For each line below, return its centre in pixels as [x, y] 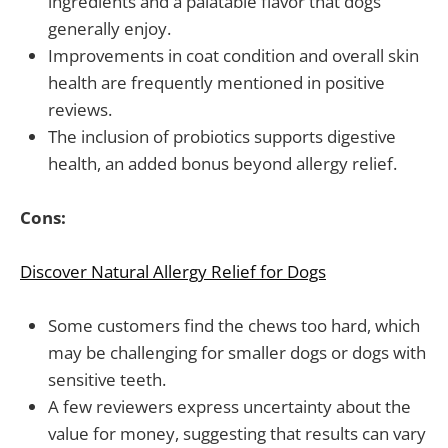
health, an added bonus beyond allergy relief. [222, 163]
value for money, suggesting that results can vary [237, 434]
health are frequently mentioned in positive [216, 82]
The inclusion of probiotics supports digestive [222, 136]
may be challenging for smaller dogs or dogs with [237, 353]
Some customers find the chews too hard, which [234, 326]
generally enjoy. [109, 28]
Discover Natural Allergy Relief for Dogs [173, 272]
